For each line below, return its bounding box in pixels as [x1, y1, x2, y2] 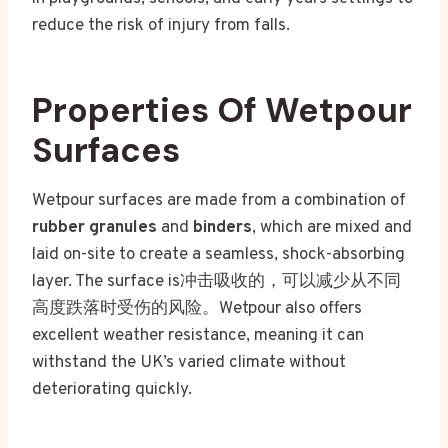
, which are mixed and [252, 216, 412, 239]
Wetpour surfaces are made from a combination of [32, 189, 406, 212]
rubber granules [32, 216, 157, 239]
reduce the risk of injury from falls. [32, 14, 290, 37]
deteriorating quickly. [32, 378, 192, 401]
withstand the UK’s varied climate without [32, 351, 346, 374]
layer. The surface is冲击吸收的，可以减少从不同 [32, 270, 401, 293]
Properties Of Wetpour [32, 87, 412, 133]
